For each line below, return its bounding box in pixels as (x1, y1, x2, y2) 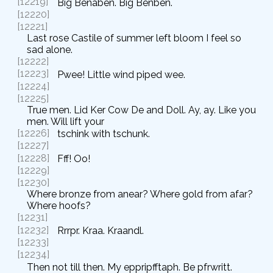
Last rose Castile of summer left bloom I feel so (27, 32, 241, 44)
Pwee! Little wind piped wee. (57, 68, 185, 80)
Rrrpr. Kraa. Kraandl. (57, 225, 144, 237)
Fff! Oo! (57, 153, 90, 165)
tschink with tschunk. (57, 128, 150, 140)
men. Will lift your (27, 116, 104, 128)
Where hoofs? (27, 200, 91, 212)
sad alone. (27, 44, 73, 55)
